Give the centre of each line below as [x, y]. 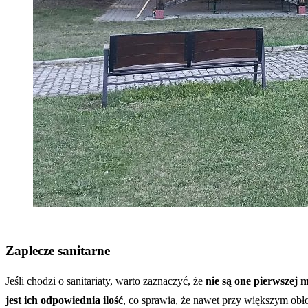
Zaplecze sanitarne [58, 251]
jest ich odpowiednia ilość [64, 300]
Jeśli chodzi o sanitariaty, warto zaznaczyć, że [106, 281]
